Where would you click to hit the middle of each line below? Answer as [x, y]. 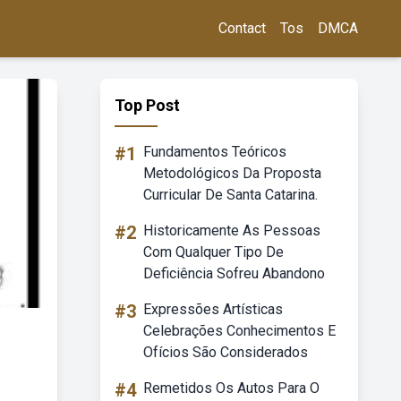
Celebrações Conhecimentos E [239, 331]
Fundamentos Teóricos [215, 152]
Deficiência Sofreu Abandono [234, 273]
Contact [242, 28]
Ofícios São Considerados [226, 352]
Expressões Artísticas [213, 309]
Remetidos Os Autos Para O [231, 388]
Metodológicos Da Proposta [232, 173]
